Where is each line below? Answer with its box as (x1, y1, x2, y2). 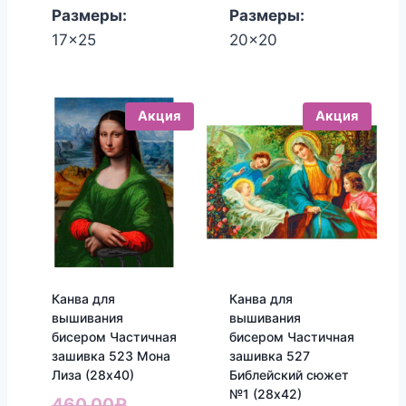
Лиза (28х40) (51, 366, 134, 382)
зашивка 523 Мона (51, 347, 170, 363)
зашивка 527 (228, 347, 310, 363)
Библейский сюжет (228, 366, 349, 382)
